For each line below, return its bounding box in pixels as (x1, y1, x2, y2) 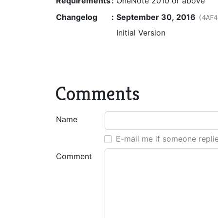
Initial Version (116, 28, 165, 37)
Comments (55, 81, 140, 106)
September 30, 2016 (116, 12, 196, 22)
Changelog (56, 12, 97, 22)
